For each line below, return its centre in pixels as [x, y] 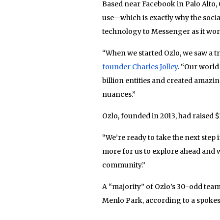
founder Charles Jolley [140, 67]
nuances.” [119, 94]
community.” [124, 165]
